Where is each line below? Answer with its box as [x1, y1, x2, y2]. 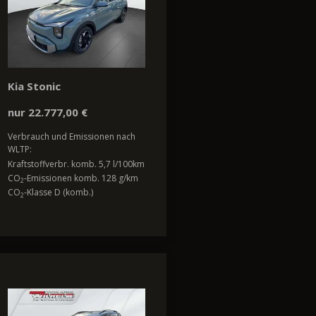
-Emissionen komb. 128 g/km [24, 172, 138, 185]
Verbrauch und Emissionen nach [8, 130, 135, 143]
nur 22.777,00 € [8, 105, 87, 120]
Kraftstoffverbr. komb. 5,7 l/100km [8, 157, 145, 170]
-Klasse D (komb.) [24, 186, 93, 199]
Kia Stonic [8, 79, 61, 94]
